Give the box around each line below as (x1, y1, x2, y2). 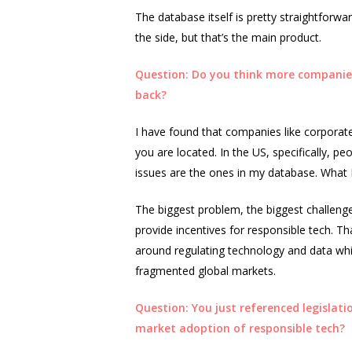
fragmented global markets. (135, 263, 276, 278)
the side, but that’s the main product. (135, 30, 324, 45)
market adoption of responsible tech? (135, 321, 345, 335)
